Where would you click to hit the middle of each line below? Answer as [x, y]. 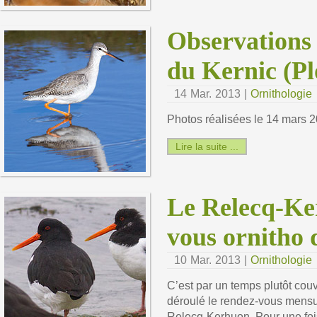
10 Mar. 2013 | [212, 260]
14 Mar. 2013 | [212, 93]
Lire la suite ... [207, 147]
